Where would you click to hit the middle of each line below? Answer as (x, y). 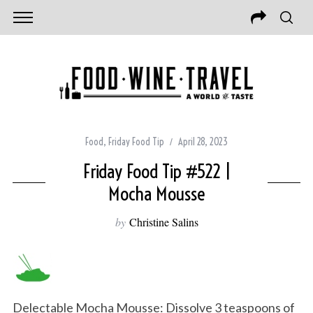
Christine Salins (163, 222)
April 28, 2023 (203, 142)
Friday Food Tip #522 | (156, 172)
